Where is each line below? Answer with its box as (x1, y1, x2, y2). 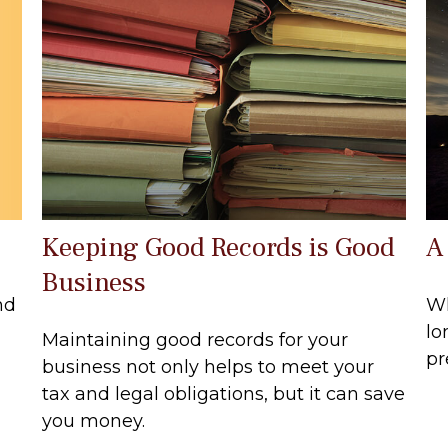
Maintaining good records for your (42, 329, 349, 352)
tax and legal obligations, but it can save (42, 383, 406, 406)
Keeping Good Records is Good (42, 230, 396, 266)
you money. (42, 410, 146, 433)
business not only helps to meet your (42, 356, 375, 379)
